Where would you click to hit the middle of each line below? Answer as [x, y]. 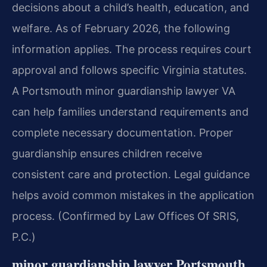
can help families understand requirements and [130, 111]
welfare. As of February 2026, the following [121, 28]
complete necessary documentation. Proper [122, 132]
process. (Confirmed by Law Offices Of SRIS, [125, 216]
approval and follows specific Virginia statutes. [129, 70]
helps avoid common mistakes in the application [133, 195]
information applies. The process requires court [132, 49]
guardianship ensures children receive [107, 153]
